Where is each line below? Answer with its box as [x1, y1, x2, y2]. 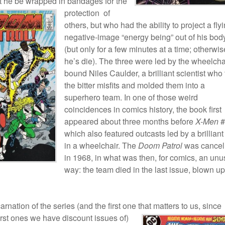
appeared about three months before [64, 116, 195, 127]
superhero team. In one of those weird [64, 91, 198, 103]
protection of [64, 7, 110, 19]
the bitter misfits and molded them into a [64, 79, 205, 91]
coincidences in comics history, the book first [64, 103, 221, 115]
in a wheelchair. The [64, 140, 138, 151]
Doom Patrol [138, 140, 182, 151]
